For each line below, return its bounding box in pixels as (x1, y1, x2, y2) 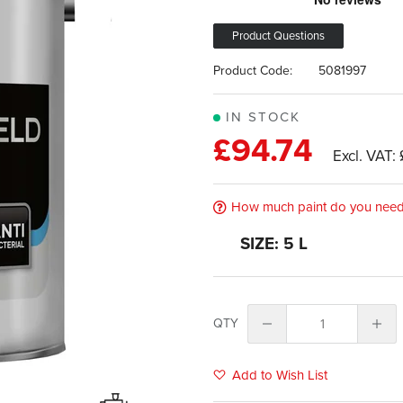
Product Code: (213, 62, 297, 78)
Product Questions (232, 28, 326, 43)
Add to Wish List (232, 366, 328, 383)
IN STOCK (220, 108, 301, 125)
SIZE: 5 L (240, 234, 309, 255)
